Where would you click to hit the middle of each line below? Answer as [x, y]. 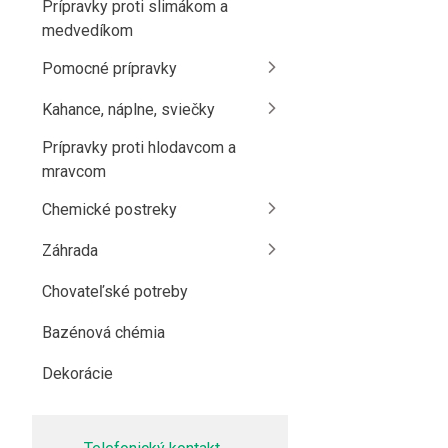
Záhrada [70, 250]
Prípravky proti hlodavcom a [139, 147]
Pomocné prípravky [109, 68]
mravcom [74, 171]
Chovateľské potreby [115, 291]
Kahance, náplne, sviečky [128, 109]
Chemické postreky [109, 209]
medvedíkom [87, 30]
